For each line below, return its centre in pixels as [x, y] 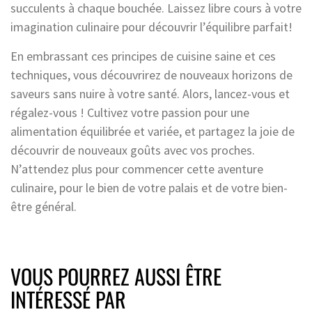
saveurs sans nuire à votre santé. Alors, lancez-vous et [150, 93]
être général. [44, 206]
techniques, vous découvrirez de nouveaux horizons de [151, 75]
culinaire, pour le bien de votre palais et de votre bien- [149, 187]
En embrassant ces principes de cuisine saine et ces [143, 56]
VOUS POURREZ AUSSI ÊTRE [116, 276]
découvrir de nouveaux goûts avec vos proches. [133, 150]
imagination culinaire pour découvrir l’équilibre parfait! [151, 26]
